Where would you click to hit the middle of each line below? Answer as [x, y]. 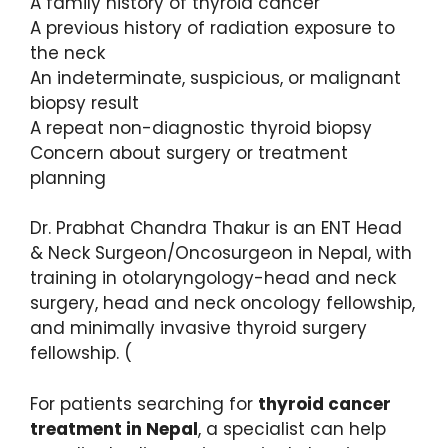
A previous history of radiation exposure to [212, 27]
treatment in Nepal [114, 428]
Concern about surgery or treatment [189, 152]
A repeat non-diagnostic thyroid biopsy [201, 127]
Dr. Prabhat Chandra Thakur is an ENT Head [216, 228]
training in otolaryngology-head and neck [213, 278]
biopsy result [84, 102]
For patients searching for [144, 403]
